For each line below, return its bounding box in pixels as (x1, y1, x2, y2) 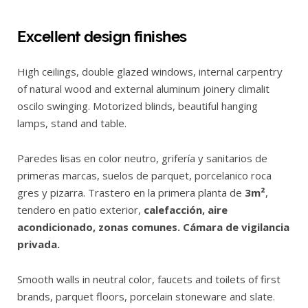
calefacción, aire (144, 202, 228, 217)
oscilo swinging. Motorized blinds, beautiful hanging (17, 98, 258, 113)
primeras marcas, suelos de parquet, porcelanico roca (17, 168, 272, 182)
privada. (17, 236, 60, 251)
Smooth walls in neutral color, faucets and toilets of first (17, 272, 280, 286)
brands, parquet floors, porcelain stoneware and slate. (17, 289, 275, 303)
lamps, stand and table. (17, 115, 126, 130)
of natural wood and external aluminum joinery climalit (17, 81, 269, 96)
